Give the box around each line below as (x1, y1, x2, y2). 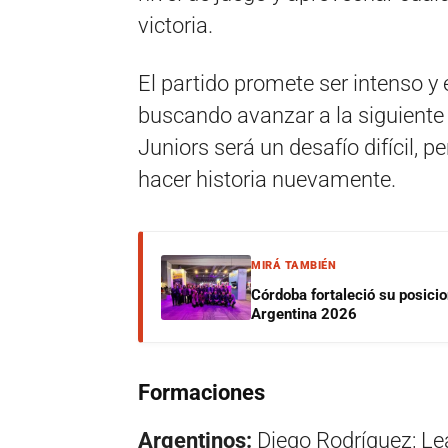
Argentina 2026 (251, 305, 357, 323)
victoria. (138, 13, 213, 38)
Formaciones (138, 380, 265, 405)
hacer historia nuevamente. (138, 167, 396, 192)
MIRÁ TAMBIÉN (251, 259, 336, 272)
